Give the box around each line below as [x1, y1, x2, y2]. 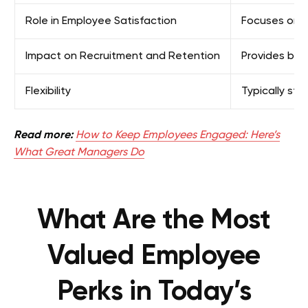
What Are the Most [37, 206, 271, 234]
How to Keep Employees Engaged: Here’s [76, 129, 280, 141]
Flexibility [25, 85, 71, 97]
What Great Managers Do [14, 146, 144, 158]
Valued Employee [47, 242, 261, 270]
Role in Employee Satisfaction [25, 15, 177, 27]
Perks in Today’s [56, 278, 252, 306]
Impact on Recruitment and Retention [25, 50, 220, 62]
